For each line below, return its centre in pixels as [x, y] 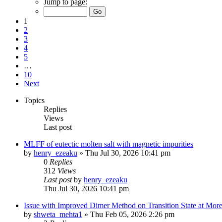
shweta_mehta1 [58, 214]
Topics [34, 100]
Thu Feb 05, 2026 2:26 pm [132, 214]
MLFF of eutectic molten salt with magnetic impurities [109, 144]
